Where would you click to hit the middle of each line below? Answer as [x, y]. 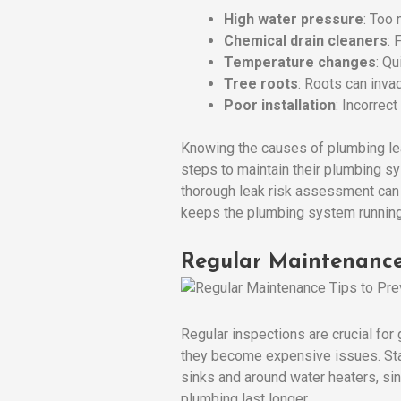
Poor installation [280, 105]
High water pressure [294, 19]
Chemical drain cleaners [306, 40]
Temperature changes [300, 62]
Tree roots [261, 83]
